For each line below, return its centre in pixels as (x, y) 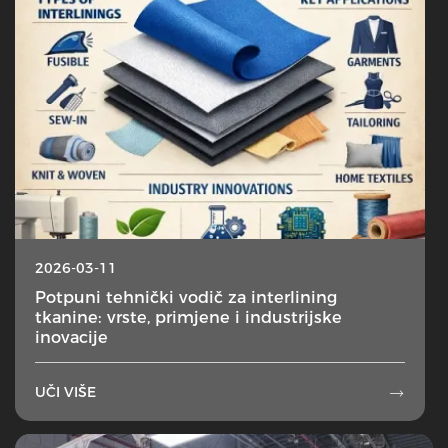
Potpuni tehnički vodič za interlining (186, 297)
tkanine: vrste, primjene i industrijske (188, 317)
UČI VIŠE (65, 392)
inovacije (71, 337)
